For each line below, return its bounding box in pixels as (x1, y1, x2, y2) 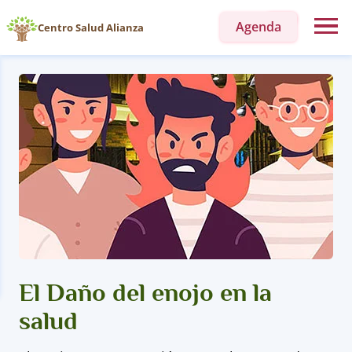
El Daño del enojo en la (19, 278, 272, 306)
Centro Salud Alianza (38, 20, 144, 35)
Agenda (236, 18, 281, 35)
